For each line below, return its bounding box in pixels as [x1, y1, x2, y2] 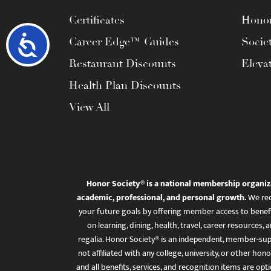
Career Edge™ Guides [69, 34, 179, 48]
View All [69, 100, 109, 114]
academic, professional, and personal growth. [76, 190, 246, 204]
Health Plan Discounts [69, 78, 181, 92]
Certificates [69, 13, 125, 27]
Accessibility [39, 33, 106, 55]
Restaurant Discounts [69, 56, 176, 70]
